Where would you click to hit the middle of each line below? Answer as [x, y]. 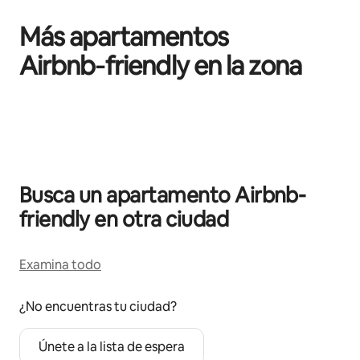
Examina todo [60, 265]
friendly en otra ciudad [124, 220]
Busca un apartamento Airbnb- [163, 196]
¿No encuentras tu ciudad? [98, 307]
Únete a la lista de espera [112, 347]
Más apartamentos [124, 37]
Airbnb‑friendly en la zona [161, 66]
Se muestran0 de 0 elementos [97, 115]
